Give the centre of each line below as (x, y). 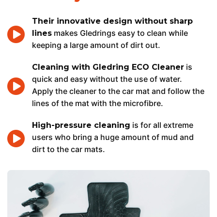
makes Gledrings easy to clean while (120, 33)
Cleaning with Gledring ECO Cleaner (108, 67)
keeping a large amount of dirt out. (96, 45)
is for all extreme (162, 125)
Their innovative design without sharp (112, 21)
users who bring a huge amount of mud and (113, 137)
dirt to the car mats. (69, 149)
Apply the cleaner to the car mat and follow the (118, 91)
